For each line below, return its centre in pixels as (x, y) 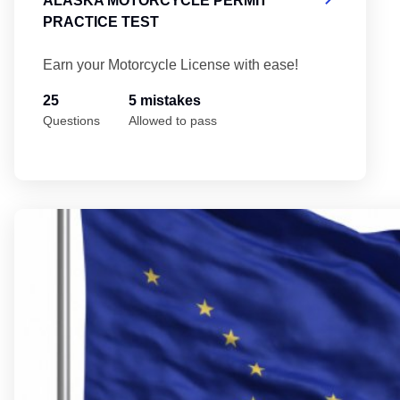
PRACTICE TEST (101, 21)
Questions (71, 120)
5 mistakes (165, 100)
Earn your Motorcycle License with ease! (171, 64)
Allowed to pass (173, 120)
